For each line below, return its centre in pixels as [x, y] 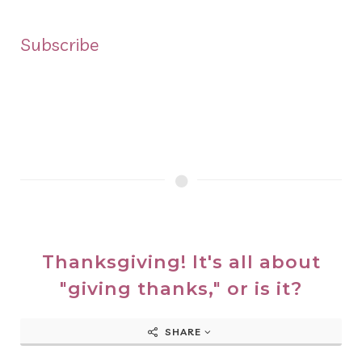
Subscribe [59, 44]
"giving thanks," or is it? [181, 288]
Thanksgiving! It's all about [181, 261]
